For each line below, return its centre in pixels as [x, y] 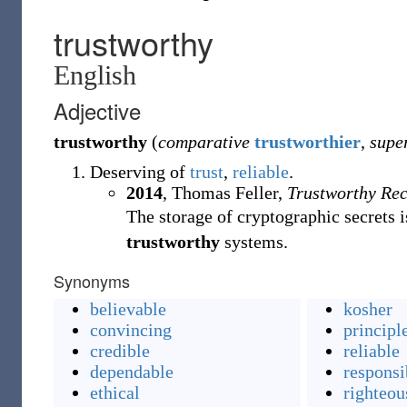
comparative [204, 142]
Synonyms [92, 281]
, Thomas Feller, [225, 193]
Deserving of [140, 172]
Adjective [97, 110]
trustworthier [308, 142]
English [95, 75]
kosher [368, 309]
